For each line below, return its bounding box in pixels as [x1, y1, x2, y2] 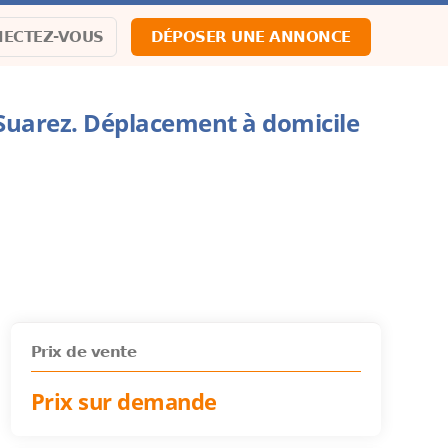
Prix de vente [30, 343, 137, 361]
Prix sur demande [30, 387, 217, 416]
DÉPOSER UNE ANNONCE [151, 28, 351, 46]
